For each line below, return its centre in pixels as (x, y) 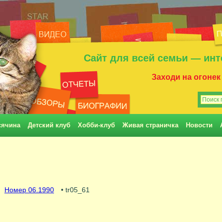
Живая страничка (150, 125)
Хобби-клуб (96, 125)
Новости (199, 125)
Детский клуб (49, 125)
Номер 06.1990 (29, 190)
